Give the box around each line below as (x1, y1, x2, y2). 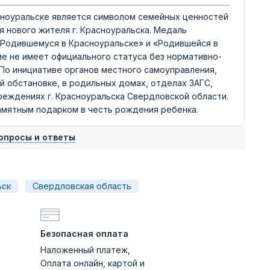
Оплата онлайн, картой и (40, 258, 145, 268)
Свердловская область (33, 181, 131, 191)
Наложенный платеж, (40, 245, 130, 255)
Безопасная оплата (40, 228, 128, 239)
